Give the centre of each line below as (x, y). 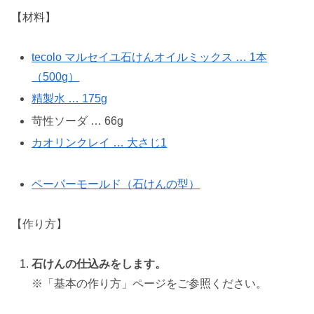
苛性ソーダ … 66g (78, 121)
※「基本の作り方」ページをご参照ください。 (150, 283)
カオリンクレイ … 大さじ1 (100, 142)
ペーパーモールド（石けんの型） (116, 184)
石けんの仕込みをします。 (99, 264)
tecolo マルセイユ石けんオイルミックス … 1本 (150, 57)
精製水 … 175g (70, 99)
